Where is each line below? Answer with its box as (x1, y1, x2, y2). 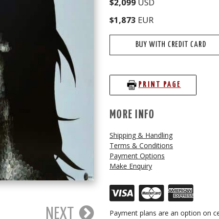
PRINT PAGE (138, 81, 181, 89)
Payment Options (109, 151, 165, 160)
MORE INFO (109, 109, 155, 121)
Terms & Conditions (109, 140, 173, 150)
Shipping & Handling (109, 130, 173, 140)
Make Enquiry (109, 161, 152, 171)
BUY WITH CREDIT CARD (135, 41, 206, 49)
